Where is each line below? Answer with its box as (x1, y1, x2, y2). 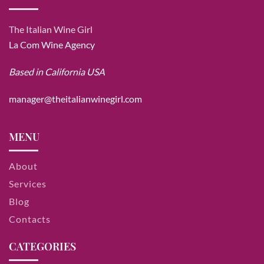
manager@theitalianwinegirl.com (9, 93, 142, 104)
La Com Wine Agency (9, 39, 95, 50)
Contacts (9, 213, 51, 225)
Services (9, 178, 47, 189)
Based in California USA (9, 66, 105, 77)
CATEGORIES (9, 239, 76, 253)
